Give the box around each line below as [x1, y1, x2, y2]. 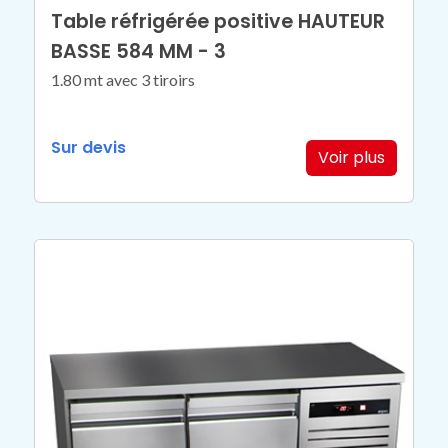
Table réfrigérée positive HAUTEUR [51, 7, 386, 35]
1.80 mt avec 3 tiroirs [51, 69, 196, 89]
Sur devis [51, 135, 127, 159]
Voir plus [317, 145, 385, 169]
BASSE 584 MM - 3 [51, 37, 227, 65]
